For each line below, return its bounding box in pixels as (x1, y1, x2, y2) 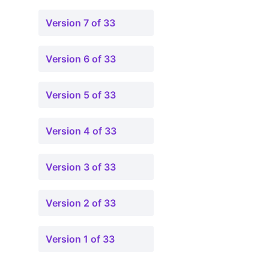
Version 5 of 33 (46, 89, 116, 101)
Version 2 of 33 (46, 197, 116, 209)
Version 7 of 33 (46, 17, 115, 29)
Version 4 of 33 (46, 125, 116, 137)
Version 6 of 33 (46, 53, 116, 65)
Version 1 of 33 (46, 233, 115, 245)
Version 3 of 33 (46, 161, 116, 173)
